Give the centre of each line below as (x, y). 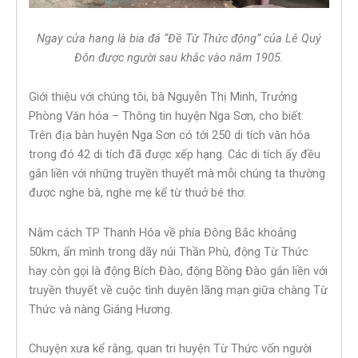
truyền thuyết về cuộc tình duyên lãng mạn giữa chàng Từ (178, 290)
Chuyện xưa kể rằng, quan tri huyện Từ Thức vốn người (170, 349)
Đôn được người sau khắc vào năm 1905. (179, 57)
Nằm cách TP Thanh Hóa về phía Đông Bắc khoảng (163, 232)
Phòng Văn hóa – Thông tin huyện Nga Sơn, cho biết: (166, 116)
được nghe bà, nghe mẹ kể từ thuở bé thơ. (137, 193)
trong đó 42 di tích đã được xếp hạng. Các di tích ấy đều (175, 155)
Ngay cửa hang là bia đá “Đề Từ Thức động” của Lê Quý (179, 38)
